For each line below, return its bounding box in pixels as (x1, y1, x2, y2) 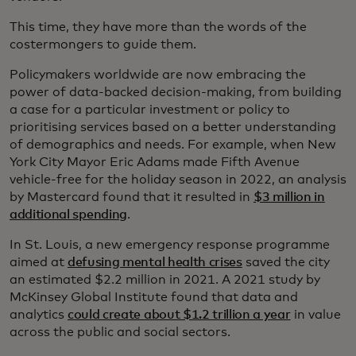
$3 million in (253, 191, 325, 204)
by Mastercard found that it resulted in (10, 191, 253, 204)
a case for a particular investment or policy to (10, 103, 290, 117)
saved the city (242, 256, 330, 269)
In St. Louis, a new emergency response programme (10, 238, 330, 252)
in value (290, 308, 341, 322)
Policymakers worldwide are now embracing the (10, 68, 306, 82)
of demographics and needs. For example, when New (10, 138, 336, 152)
